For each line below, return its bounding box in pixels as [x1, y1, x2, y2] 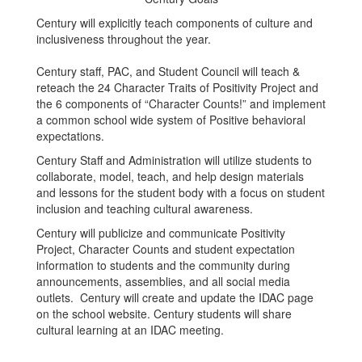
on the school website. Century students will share [36, 305, 292, 322]
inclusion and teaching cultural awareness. [36, 200, 256, 217]
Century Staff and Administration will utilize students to [36, 152, 312, 168]
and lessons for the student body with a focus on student [36, 184, 325, 200]
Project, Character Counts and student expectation [36, 241, 295, 257]
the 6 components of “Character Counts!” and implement [36, 95, 326, 112]
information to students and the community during [36, 257, 290, 273]
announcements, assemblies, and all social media [36, 273, 290, 289]
